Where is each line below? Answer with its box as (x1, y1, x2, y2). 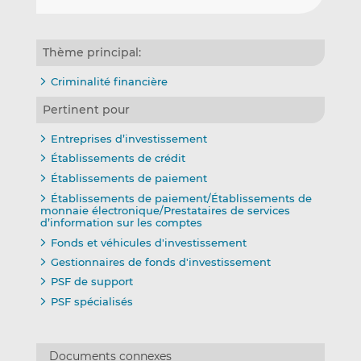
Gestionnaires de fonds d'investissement (50, 255, 271, 269)
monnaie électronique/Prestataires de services (39, 203, 290, 217)
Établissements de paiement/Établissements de (50, 191, 312, 205)
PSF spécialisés (50, 295, 133, 309)
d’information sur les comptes (39, 215, 202, 229)
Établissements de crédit (50, 151, 185, 165)
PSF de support (50, 275, 133, 288)
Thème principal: (42, 44, 141, 60)
